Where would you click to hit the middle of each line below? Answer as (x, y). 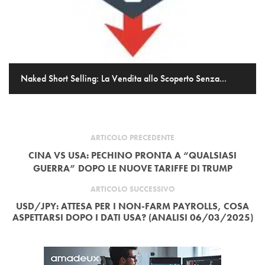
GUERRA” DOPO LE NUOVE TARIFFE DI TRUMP (132, 169)
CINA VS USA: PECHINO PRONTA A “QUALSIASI (132, 156)
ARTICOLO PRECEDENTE (132, 138)
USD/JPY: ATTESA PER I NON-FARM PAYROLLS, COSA (132, 206)
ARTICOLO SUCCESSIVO (132, 189)
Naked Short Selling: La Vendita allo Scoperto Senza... (124, 79)
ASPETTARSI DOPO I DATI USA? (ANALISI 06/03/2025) (132, 218)
